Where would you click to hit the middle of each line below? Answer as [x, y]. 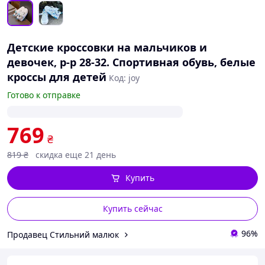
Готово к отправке [44, 95]
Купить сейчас [132, 209]
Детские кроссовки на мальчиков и [107, 47]
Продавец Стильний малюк [63, 234]
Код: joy [124, 78]
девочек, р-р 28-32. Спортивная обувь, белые [131, 62]
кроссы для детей [57, 77]
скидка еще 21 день [76, 155]
